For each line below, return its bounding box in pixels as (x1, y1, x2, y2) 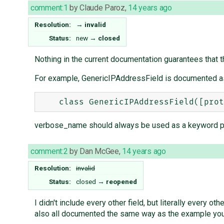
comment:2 (30, 146, 68, 156)
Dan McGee (79, 146, 119, 156)
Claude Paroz (79, 3, 125, 13)
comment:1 (30, 3, 68, 13)
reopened (106, 177, 137, 186)
